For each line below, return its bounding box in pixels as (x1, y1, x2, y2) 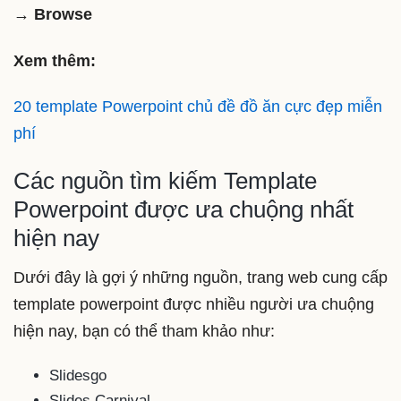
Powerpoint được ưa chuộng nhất (13, 195, 354, 223)
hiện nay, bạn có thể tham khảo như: (13, 321, 275, 340)
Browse (34, 5, 92, 23)
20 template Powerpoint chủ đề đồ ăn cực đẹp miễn (13, 98, 382, 116)
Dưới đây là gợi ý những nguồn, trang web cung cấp (13, 268, 388, 286)
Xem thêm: (13, 51, 100, 70)
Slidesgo (49, 367, 107, 385)
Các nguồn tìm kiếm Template (13, 166, 317, 194)
